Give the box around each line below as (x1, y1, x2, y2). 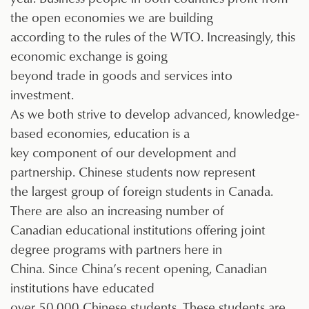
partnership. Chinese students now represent (10, 162, 256, 181)
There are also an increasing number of (10, 201, 224, 220)
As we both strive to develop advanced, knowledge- (10, 104, 299, 123)
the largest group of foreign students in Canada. (10, 181, 273, 201)
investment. (10, 85, 74, 104)
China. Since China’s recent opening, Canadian (10, 259, 267, 278)
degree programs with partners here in (10, 239, 222, 259)
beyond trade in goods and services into (10, 66, 232, 85)
